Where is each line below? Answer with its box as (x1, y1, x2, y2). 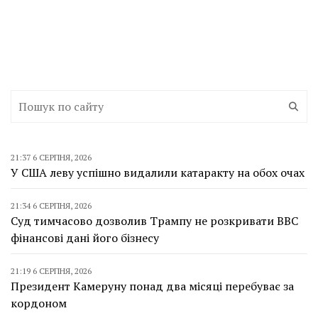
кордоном (11, 295, 67, 311)
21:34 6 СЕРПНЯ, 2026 (11, 200, 92, 211)
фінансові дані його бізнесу (11, 230, 159, 246)
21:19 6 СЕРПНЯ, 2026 (11, 265, 92, 276)
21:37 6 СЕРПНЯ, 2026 (11, 152, 92, 163)
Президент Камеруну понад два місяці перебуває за (11, 278, 294, 294)
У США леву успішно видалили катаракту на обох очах (11, 165, 305, 180)
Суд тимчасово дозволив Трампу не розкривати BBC (11, 213, 298, 229)
